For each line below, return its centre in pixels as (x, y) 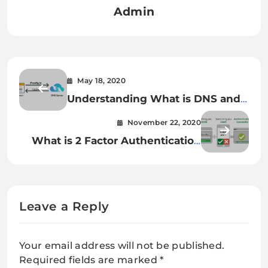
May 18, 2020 (101, 81)
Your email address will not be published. (122, 246)
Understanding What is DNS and (154, 99)
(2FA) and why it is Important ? (119, 156)
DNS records (100, 114)
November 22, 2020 (164, 123)
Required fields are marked (90, 260)
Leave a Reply (64, 207)
